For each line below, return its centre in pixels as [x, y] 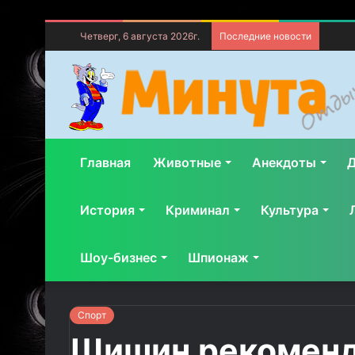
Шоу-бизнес [118, 258]
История [107, 210]
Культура [290, 210]
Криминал [198, 210]
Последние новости [265, 36]
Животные [187, 162]
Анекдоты [284, 162]
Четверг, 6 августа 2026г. [139, 36]
